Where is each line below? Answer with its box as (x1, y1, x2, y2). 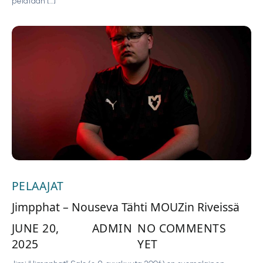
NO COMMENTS (137, 220, 227, 236)
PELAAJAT (12, 178, 64, 194)
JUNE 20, (12, 220, 59, 236)
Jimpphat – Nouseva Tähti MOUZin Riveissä (12, 199, 240, 215)
